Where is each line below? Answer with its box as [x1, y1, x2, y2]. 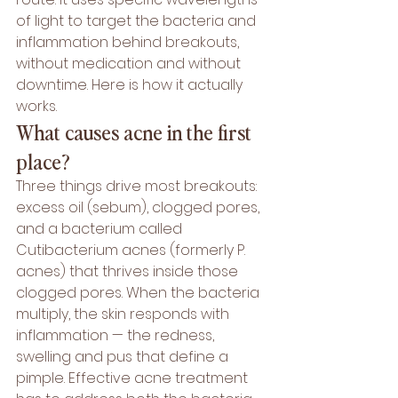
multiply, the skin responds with [16, 304, 233, 324]
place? [16, 147, 70, 175]
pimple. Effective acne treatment [16, 368, 251, 388]
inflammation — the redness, [16, 325, 218, 346]
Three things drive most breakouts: [16, 176, 260, 196]
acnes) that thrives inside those [16, 261, 242, 282]
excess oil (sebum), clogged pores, [16, 197, 263, 218]
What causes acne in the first [16, 117, 256, 146]
